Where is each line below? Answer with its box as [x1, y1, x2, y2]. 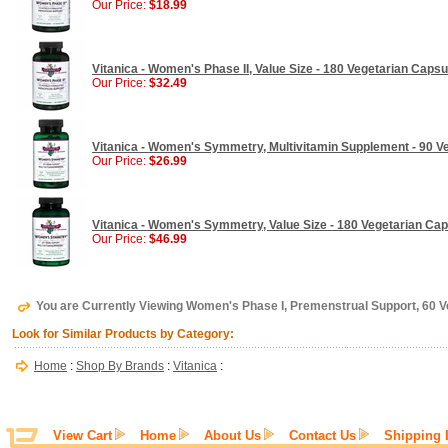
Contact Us [289, 428, 356, 443]
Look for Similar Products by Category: [12, 327, 234, 341]
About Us [204, 428, 261, 443]
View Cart [53, 428, 112, 443]
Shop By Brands [76, 359, 164, 373]
